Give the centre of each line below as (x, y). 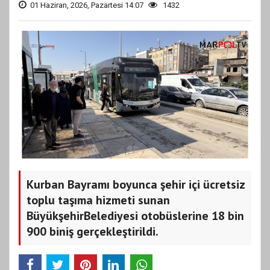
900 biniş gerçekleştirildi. (93, 231)
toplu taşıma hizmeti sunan (98, 200)
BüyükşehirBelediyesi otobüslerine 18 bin (135, 215)
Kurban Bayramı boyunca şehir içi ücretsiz (136, 184)
